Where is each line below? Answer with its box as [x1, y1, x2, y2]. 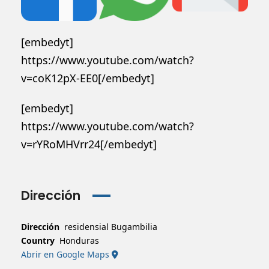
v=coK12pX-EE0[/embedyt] [21, 70, 154, 85]
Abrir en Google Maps [21, 248, 112, 260]
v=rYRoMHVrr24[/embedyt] [21, 136, 157, 151]
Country [21, 234, 55, 246]
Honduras [59, 234, 99, 246]
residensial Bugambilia [64, 220, 157, 232]
